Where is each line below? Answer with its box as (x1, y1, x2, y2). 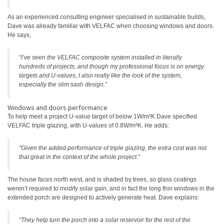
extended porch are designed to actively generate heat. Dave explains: (7, 194, 199, 201)
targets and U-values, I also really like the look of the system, (19, 72, 182, 79)
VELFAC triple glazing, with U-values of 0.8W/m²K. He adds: (7, 122, 169, 129)
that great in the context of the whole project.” (19, 153, 140, 160)
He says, (7, 31, 31, 38)
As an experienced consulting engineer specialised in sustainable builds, (7, 13, 205, 20)
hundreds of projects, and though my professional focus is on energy (19, 63, 204, 70)
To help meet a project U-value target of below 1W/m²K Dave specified (7, 113, 197, 120)
